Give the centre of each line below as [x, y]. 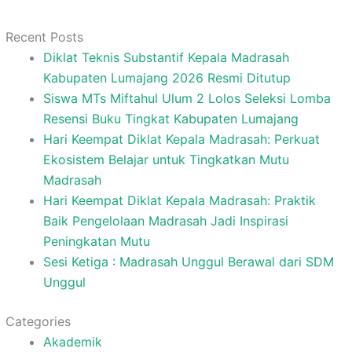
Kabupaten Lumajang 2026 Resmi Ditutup [167, 77]
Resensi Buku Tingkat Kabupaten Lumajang [170, 118]
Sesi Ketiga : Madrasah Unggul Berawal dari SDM [188, 261]
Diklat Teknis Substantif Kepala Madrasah [166, 57]
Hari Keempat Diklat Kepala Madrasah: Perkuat [181, 139]
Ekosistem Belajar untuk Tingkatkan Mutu [166, 159]
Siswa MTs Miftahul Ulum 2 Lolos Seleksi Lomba [187, 98]
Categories [38, 321]
